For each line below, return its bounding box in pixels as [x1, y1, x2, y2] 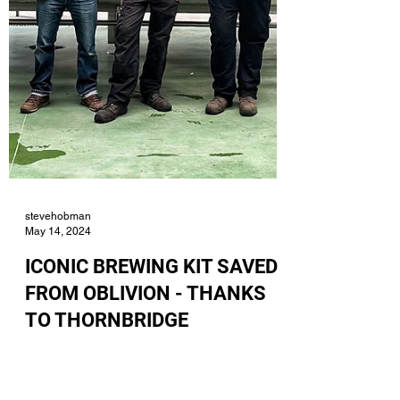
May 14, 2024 [25, 304, 91, 318]
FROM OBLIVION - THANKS [25, 362, 266, 385]
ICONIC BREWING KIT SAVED [25, 336, 278, 358]
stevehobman [25, 290, 91, 303]
